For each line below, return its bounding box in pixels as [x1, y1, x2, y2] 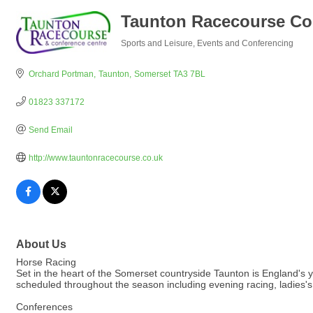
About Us [16, 238, 66, 250]
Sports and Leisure [121, 38, 193, 48]
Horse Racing [16, 256, 76, 268]
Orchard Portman [28, 69, 94, 79]
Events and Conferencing [197, 38, 293, 48]
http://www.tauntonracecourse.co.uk [28, 153, 163, 163]
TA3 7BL [173, 69, 205, 79]
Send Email [28, 125, 73, 135]
